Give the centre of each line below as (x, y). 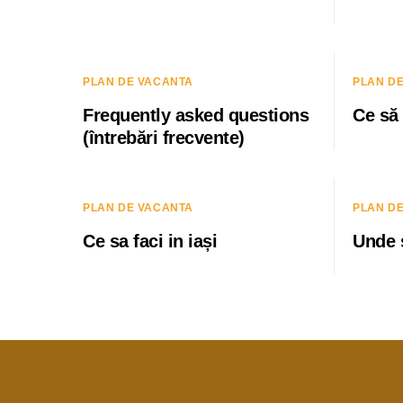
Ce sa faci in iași (150, 241)
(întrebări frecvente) (164, 138)
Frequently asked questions (196, 115)
